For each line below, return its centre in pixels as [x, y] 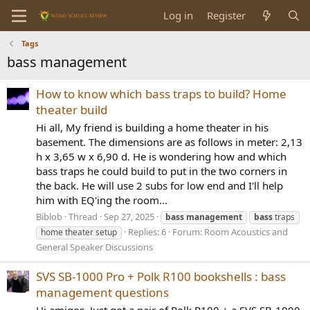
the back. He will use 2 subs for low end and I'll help [159, 186]
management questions [102, 293]
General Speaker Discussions [94, 247]
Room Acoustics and [246, 231]
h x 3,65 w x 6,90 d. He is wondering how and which [161, 157]
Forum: [188, 231]
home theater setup [79, 232]
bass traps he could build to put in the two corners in [162, 171]
